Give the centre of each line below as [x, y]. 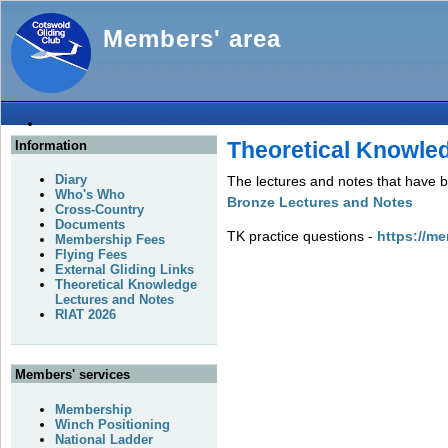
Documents [90, 225]
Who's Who [90, 195]
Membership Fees [110, 240]
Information [51, 145]
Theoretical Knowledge [126, 285]
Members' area [192, 38]
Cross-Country [99, 210]
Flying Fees [91, 255]
